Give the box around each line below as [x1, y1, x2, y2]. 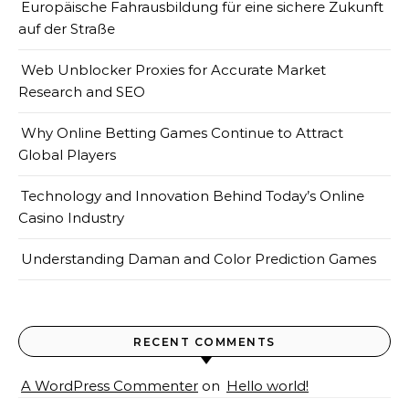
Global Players [18, 146, 116, 163]
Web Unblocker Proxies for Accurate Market [21, 61, 326, 79]
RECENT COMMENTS [133, 335, 276, 349]
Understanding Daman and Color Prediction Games [21, 250, 376, 267]
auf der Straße [18, 20, 115, 37]
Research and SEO [18, 83, 145, 100]
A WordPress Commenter [21, 377, 198, 394]
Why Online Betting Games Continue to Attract [21, 124, 343, 142]
